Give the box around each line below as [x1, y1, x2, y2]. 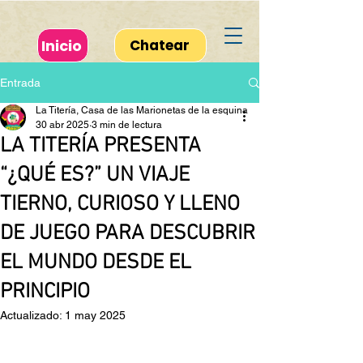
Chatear [129, 36, 190, 55]
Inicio [41, 35, 82, 56]
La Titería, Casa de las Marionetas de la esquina [36, 105, 248, 116]
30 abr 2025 [36, 119, 89, 130]
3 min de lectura [92, 119, 162, 130]
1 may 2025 [65, 309, 126, 322]
